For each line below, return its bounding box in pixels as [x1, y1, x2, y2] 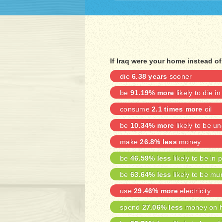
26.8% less [140, 138, 177, 146]
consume [120, 105, 152, 113]
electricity [177, 187, 211, 195]
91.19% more [130, 89, 174, 97]
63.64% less [130, 170, 171, 178]
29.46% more [134, 187, 178, 195]
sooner [167, 72, 192, 80]
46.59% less [130, 154, 171, 162]
